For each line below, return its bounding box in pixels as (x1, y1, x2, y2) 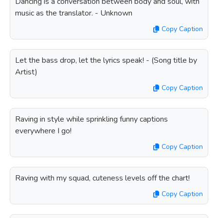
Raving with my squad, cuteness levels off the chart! (15, 173, 190, 183)
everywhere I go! (15, 126, 72, 136)
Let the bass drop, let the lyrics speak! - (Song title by (15, 55, 197, 66)
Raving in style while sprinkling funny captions (15, 114, 168, 125)
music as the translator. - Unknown (15, 8, 132, 18)
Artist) (15, 67, 37, 77)
